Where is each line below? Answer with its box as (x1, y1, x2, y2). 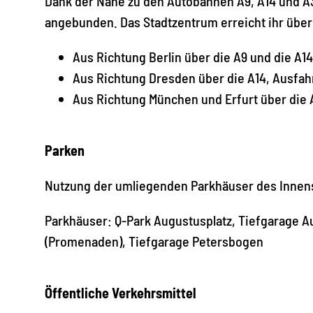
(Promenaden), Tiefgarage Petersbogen (45, 232, 266, 249)
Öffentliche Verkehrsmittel (45, 284, 196, 301)
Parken (45, 141, 85, 159)
